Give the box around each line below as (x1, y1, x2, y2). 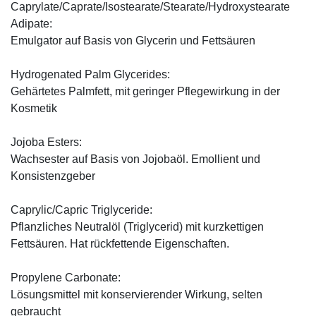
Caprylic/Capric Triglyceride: (11, 203, 152, 216)
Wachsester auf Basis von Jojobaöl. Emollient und (11, 152, 260, 165)
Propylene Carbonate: (11, 271, 121, 284)
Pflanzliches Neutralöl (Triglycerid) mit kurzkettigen (11, 220, 264, 233)
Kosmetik (11, 102, 57, 114)
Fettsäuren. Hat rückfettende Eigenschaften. (11, 237, 229, 250)
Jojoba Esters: (11, 135, 82, 148)
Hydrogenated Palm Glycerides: (11, 68, 170, 80)
